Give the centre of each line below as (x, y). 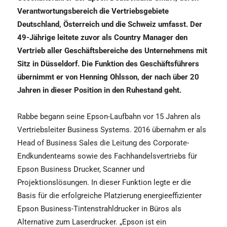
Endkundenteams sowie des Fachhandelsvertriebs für (107, 156)
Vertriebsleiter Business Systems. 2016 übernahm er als (112, 130)
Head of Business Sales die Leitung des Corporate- (103, 143)
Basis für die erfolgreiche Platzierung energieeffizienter (109, 196)
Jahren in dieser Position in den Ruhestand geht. (99, 90)
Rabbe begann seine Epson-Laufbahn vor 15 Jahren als (109, 117)
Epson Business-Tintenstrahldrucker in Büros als (99, 209)
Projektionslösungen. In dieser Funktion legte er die (104, 183)
